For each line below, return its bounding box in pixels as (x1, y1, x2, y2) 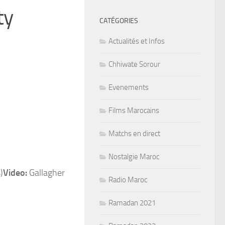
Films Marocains (108, 105, 159, 115)
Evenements (108, 82, 149, 92)
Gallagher (27, 167, 65, 178)
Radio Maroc (108, 175, 147, 184)
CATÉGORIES (99, 16, 138, 25)
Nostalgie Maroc (108, 152, 159, 161)
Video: (3, 167, 27, 178)
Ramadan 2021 (108, 198, 156, 207)
